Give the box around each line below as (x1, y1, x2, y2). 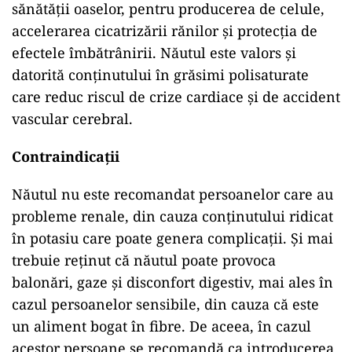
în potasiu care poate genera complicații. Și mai (12, 229, 333, 247)
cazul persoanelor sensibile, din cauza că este (12, 295, 319, 313)
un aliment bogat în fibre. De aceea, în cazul (12, 317, 311, 335)
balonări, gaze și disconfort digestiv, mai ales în (12, 273, 333, 291)
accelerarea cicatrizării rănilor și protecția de (12, 21, 317, 40)
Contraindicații (12, 147, 119, 166)
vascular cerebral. (12, 109, 133, 128)
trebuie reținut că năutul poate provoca (12, 251, 276, 269)
